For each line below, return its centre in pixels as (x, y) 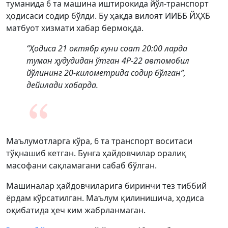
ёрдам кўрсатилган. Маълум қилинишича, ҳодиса (105, 198)
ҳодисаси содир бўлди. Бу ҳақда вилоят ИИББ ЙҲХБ (108, 16)
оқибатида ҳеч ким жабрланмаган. (76, 210)
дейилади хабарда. (62, 85)
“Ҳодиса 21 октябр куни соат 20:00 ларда (107, 48)
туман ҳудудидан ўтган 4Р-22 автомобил (108, 61)
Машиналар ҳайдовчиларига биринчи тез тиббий (106, 186)
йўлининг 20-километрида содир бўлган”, (106, 73)
